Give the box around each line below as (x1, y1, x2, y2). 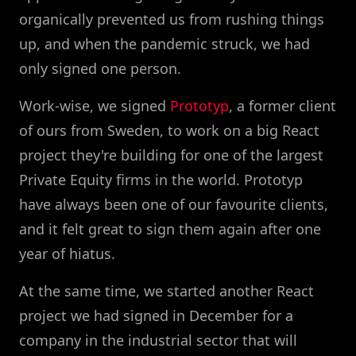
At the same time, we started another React (19, 281, 314, 301)
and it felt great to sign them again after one (19, 219, 321, 239)
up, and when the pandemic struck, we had (19, 34, 310, 54)
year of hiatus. (19, 244, 115, 264)
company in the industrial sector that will (19, 331, 297, 350)
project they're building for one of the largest (19, 145, 323, 165)
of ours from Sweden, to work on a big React (19, 121, 319, 141)
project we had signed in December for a (19, 306, 293, 326)
